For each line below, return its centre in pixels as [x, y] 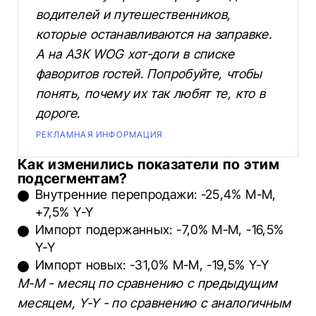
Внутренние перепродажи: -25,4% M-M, [156, 194]
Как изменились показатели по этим [148, 164]
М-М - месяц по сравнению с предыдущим [148, 283]
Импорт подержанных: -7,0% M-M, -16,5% [160, 230]
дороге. [58, 113]
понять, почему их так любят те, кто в [151, 93]
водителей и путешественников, [134, 14]
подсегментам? [73, 178]
